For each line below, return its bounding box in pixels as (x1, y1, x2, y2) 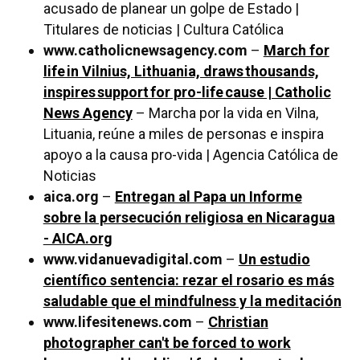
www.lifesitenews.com (43, 313, 192, 331)
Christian (207, 313, 268, 331)
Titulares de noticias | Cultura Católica (43, 21, 284, 39)
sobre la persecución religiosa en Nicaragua (43, 209, 335, 227)
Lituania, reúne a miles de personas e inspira (43, 125, 324, 143)
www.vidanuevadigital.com (43, 251, 223, 268)
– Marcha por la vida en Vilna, (132, 104, 318, 122)
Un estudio (238, 251, 310, 268)
